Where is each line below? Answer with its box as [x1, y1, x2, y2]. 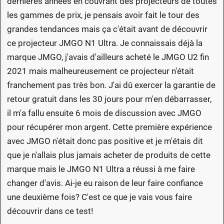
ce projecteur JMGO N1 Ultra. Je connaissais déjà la [7, 38, 202, 48]
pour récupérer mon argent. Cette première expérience [7, 122, 212, 132]
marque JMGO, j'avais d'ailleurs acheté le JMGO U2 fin [7, 52, 209, 62]
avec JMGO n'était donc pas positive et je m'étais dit [7, 136, 203, 146]
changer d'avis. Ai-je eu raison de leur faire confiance [7, 178, 203, 188]
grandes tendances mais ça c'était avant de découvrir [7, 24, 207, 34]
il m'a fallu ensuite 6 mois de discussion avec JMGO [7, 108, 201, 118]
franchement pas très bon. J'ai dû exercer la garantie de [7, 80, 215, 90]
